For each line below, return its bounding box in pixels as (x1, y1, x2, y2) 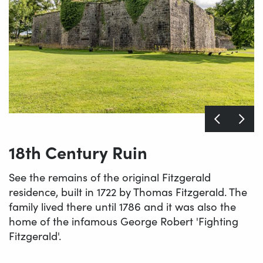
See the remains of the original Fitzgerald (9, 169, 211, 186)
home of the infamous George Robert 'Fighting (9, 213, 238, 230)
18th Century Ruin (9, 140, 147, 165)
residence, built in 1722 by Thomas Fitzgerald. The (9, 184, 247, 200)
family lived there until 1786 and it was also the (9, 198, 236, 215)
